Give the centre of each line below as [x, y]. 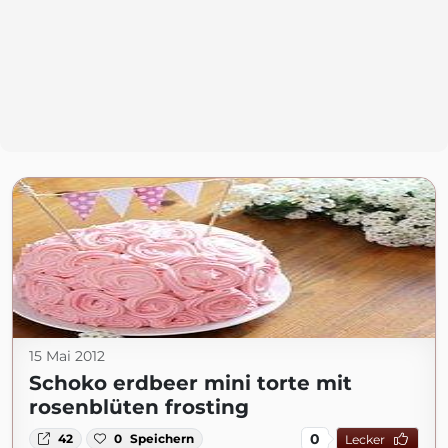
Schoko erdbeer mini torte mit [190, 383]
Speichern [162, 438]
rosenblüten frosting [139, 407]
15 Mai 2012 [67, 356]
